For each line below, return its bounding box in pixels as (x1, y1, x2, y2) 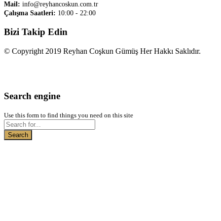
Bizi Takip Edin (4, 27, 68, 37)
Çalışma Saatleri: (4, 9, 56, 17)
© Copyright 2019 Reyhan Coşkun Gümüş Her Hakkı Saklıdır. (4, 46, 201, 55)
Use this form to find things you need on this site (4, 111, 133, 119)
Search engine (4, 90, 60, 101)
